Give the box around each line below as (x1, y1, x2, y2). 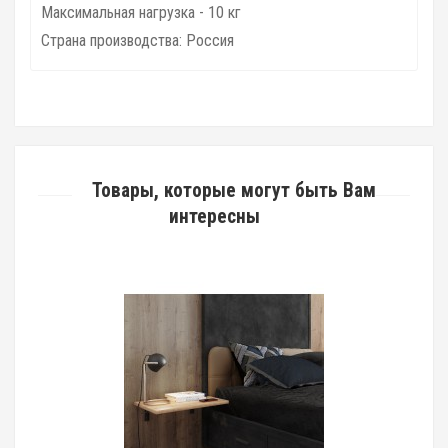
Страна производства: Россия (41, 31, 234, 50)
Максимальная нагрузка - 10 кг (41, 3, 241, 22)
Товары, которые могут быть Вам (92, 179, 376, 202)
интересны (168, 205, 260, 228)
